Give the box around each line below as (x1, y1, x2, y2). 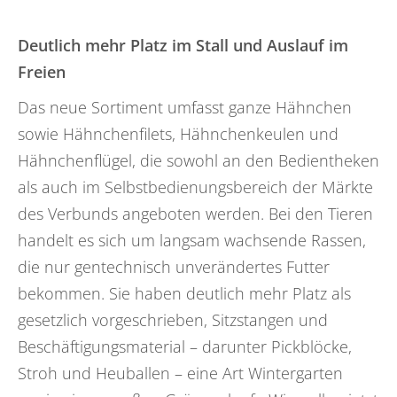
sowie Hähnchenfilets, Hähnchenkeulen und (18, 122, 339, 144)
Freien (18, 60, 66, 82)
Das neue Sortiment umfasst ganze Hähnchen (18, 96, 352, 118)
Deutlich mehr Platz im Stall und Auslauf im (18, 34, 348, 56)
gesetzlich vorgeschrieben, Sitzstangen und (18, 308, 328, 331)
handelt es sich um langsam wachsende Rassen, (18, 229, 366, 251)
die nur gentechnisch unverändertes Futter (18, 255, 330, 277)
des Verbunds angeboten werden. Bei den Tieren (18, 202, 373, 224)
